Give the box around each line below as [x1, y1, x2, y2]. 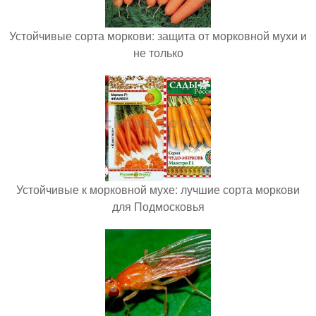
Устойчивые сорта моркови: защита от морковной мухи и [9, 27, 307, 44]
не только [133, 44, 183, 61]
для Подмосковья [111, 197, 205, 214]
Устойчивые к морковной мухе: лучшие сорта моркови [16, 181, 300, 197]
